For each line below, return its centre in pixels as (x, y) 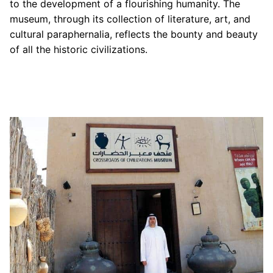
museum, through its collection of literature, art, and (130, 19)
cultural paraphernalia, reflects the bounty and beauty (134, 34)
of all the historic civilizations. (79, 50)
